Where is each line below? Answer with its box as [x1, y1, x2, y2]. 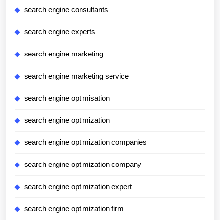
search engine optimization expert [24, 182, 132, 191]
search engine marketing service [24, 72, 129, 80]
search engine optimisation [24, 94, 110, 102]
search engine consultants [24, 5, 108, 14]
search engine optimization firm [24, 204, 124, 213]
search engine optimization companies [24, 138, 147, 146]
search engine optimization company [24, 160, 141, 168]
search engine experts [24, 27, 95, 36]
